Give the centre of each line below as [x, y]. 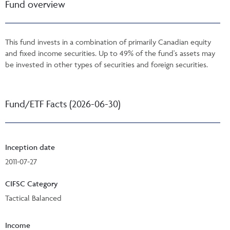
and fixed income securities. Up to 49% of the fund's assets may [110, 53]
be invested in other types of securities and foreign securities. [107, 64]
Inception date [30, 147]
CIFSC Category [32, 183]
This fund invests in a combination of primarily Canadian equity [108, 42]
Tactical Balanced [33, 198]
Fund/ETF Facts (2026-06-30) [63, 103]
